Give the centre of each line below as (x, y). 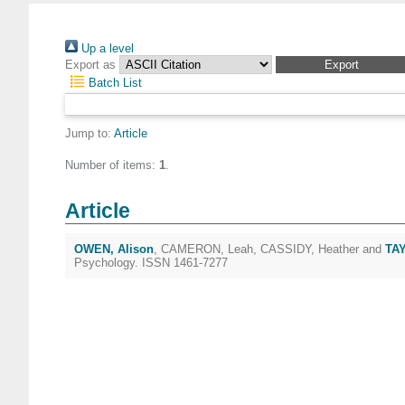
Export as (90, 65)
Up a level (106, 48)
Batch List (114, 83)
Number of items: (112, 165)
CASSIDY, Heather (310, 249)
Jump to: (89, 133)
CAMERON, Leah (207, 249)
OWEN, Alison (114, 249)
